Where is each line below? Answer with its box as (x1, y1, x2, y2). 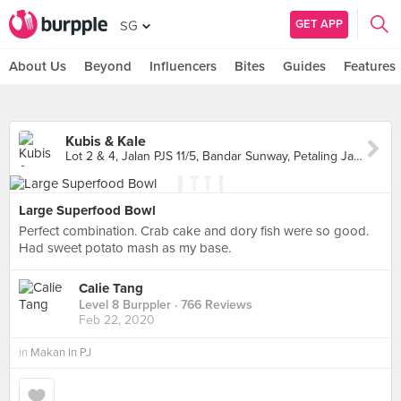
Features (344, 58, 396, 74)
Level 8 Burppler (79, 297, 171, 313)
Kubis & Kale (65, 132, 146, 150)
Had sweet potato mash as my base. (19, 240, 231, 256)
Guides (283, 58, 326, 74)
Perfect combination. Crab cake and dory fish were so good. (19, 223, 369, 239)
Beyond (84, 58, 132, 74)
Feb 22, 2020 (79, 312, 155, 328)
